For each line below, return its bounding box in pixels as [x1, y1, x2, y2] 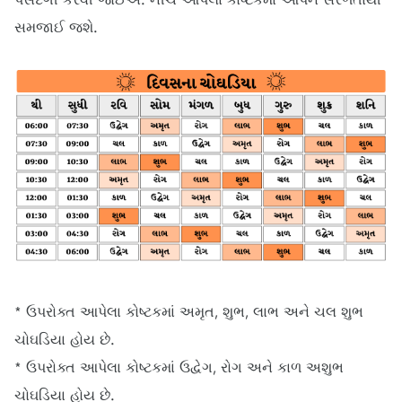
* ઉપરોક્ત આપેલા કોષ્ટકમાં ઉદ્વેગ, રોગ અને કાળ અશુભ [14, 359, 344, 377]
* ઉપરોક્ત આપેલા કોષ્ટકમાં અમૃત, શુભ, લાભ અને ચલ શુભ [14, 303, 363, 321]
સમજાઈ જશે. [14, 18, 98, 36]
